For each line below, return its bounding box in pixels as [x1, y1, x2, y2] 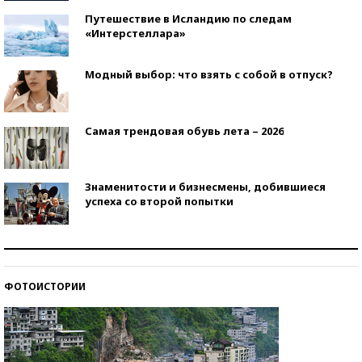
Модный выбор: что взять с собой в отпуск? [85, 66, 333, 82]
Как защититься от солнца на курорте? [85, 234, 306, 250]
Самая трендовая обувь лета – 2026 [85, 123, 284, 138]
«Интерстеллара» [85, 25, 186, 40]
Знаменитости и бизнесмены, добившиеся [85, 179, 326, 194]
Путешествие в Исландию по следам [85, 11, 292, 26]
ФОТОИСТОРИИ [4, 279, 86, 293]
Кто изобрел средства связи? [85, 290, 251, 305]
